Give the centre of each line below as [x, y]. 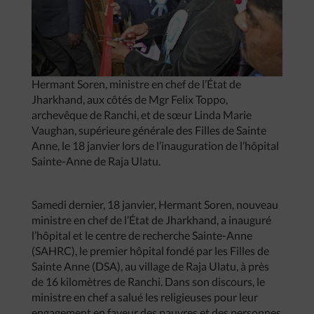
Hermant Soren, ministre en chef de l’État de [136, 84]
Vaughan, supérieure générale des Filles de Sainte [149, 130]
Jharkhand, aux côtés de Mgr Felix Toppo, [130, 100]
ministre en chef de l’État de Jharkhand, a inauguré [151, 220]
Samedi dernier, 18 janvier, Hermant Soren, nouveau [155, 205]
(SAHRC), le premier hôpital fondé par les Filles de [150, 251]
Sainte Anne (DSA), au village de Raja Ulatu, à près [150, 266]
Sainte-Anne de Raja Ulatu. [96, 161]
